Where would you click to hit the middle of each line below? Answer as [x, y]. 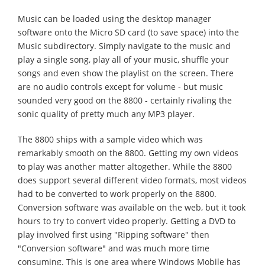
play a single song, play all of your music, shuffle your [123, 59]
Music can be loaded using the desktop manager [114, 19]
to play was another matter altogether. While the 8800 [125, 167]
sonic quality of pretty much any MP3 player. [106, 114]
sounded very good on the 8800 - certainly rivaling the [125, 100]
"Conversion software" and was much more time [114, 248]
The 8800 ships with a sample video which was [110, 139]
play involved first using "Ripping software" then [114, 235]
